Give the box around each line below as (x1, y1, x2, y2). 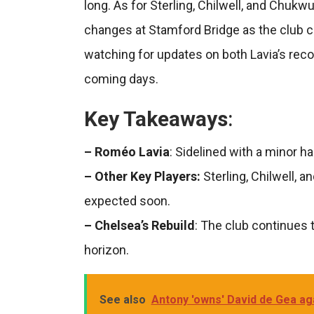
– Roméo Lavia (83, 144, 170, 159)
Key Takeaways (83, 106, 228, 131)
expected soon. (83, 193, 170, 208)
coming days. (83, 71, 158, 86)
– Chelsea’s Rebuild (83, 217, 195, 233)
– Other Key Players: (83, 168, 200, 184)
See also (99, 292, 146, 306)
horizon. (83, 242, 129, 257)
